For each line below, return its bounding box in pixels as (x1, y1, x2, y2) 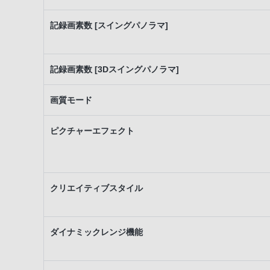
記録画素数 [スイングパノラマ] (50, 20, 168, 30)
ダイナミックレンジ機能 (50, 227, 143, 237)
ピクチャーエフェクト (50, 126, 134, 136)
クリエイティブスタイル (50, 183, 143, 193)
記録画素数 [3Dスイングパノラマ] (50, 64, 179, 74)
